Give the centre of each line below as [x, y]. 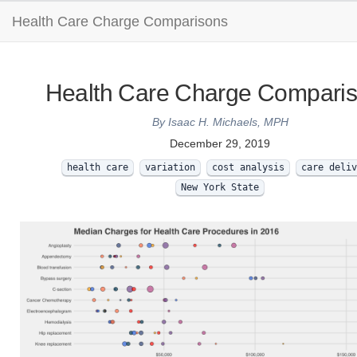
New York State [220, 187]
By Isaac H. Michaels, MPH [220, 122]
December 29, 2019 [220, 143]
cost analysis [248, 167]
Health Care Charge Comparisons [120, 22]
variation [170, 167]
